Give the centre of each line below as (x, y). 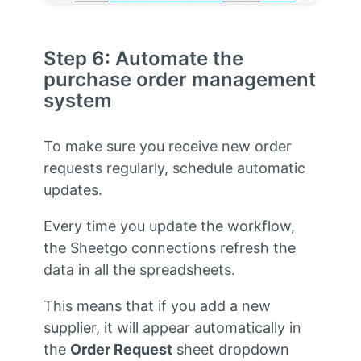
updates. (73, 190)
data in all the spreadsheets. (139, 270)
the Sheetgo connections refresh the (169, 248)
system (77, 101)
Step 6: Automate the (143, 59)
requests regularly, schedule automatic (174, 168)
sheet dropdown (230, 350)
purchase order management (179, 80)
